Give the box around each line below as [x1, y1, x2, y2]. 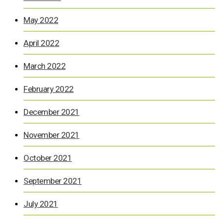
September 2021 [23, 175, 82, 186]
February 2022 [23, 84, 74, 94]
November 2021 [23, 130, 80, 140]
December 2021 [23, 107, 80, 117]
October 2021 [23, 153, 72, 163]
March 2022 [23, 61, 66, 71]
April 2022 [23, 38, 59, 48]
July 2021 [23, 198, 58, 209]
